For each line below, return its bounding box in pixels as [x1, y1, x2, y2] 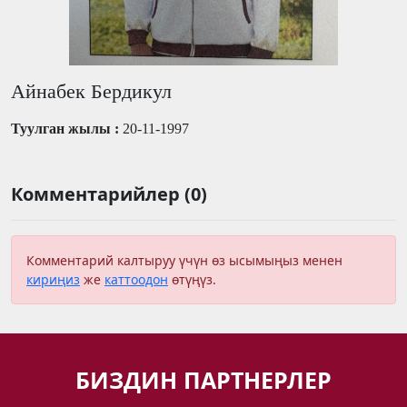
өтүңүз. [168, 270, 216, 288]
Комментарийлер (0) [11, 181, 207, 206]
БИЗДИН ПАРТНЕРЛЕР [75, 363, 332, 395]
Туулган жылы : [11, 120, 123, 136]
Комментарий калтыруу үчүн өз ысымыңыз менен [26, 251, 342, 269]
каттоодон [104, 270, 168, 288]
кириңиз [26, 270, 80, 288]
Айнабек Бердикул [11, 80, 172, 103]
